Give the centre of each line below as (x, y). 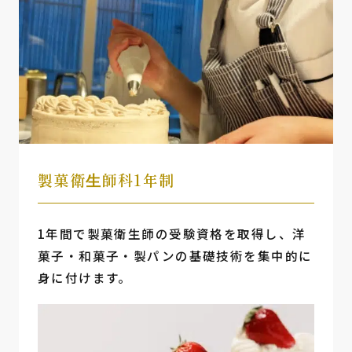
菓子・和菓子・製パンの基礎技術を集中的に (175, 255)
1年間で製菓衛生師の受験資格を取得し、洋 (172, 233)
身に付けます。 (84, 277)
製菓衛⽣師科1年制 (106, 180)
